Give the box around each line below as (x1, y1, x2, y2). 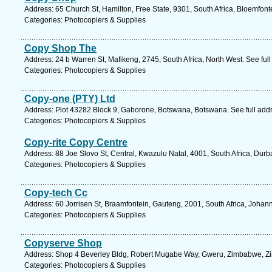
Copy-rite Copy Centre (24, 137, 127, 148)
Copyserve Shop (24, 238, 102, 248)
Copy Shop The (24, 43, 97, 53)
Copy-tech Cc (24, 188, 87, 198)
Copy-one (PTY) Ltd (24, 93, 115, 104)
